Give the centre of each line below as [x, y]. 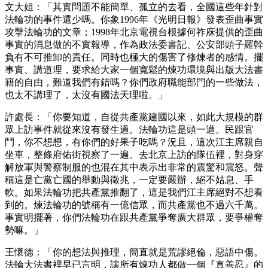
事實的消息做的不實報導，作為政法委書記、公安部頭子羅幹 [134, 44]
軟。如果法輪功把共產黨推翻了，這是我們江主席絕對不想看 [134, 192]
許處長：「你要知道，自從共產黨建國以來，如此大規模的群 [134, 117]
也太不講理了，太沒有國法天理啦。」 [86, 95]
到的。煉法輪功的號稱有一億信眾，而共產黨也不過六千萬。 [134, 205]
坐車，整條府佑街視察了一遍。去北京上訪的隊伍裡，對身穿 [134, 154]
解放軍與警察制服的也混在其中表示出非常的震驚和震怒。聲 [134, 167]
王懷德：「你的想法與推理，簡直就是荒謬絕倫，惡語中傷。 [134, 252]
